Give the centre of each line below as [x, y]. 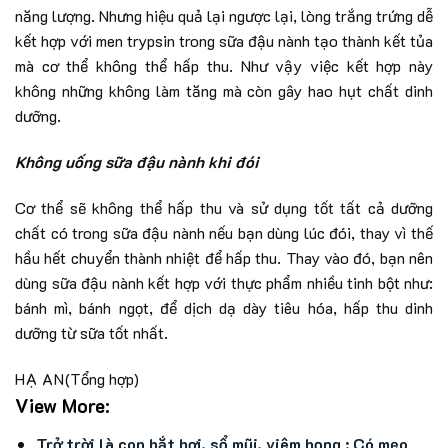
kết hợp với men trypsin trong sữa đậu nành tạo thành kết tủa [224, 41]
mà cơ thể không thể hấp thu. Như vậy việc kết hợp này [224, 66]
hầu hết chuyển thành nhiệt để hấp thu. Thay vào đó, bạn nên [224, 258]
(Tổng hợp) [102, 378]
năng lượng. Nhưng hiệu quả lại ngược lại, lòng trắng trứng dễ [224, 16]
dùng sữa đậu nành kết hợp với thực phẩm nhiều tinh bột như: [224, 283]
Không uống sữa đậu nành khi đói [137, 162]
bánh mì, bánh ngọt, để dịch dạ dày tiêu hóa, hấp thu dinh [224, 308]
